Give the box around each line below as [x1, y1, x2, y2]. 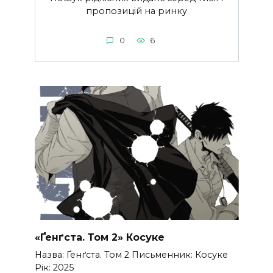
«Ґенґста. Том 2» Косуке [34, 231, 165, 243]
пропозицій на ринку [86, 5, 187, 16]
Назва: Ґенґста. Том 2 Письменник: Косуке [34, 249, 228, 260]
